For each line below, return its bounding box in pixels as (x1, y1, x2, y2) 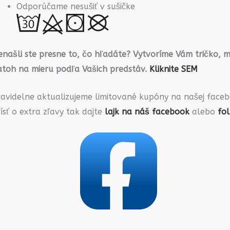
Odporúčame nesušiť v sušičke (16, 1, 135, 11)
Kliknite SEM (149, 64, 198, 74)
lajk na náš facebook (102, 107, 192, 117)
